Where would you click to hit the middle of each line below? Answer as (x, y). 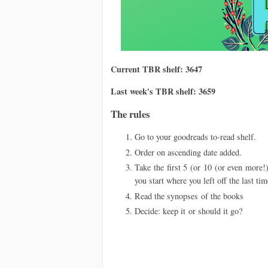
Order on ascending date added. (188, 152)
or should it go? (215, 211)
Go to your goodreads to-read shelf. (195, 137)
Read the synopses (166, 196)
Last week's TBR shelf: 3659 (163, 91)
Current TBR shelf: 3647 (156, 69)
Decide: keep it (160, 211)
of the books (222, 196)
